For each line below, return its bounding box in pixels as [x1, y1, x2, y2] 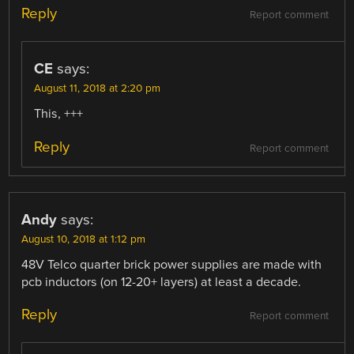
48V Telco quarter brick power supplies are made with [21, 256, 322, 273]
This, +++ [34, 106, 84, 122]
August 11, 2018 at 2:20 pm [34, 82, 161, 96]
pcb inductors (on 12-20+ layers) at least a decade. [21, 273, 302, 290]
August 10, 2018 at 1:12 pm [21, 232, 146, 246]
